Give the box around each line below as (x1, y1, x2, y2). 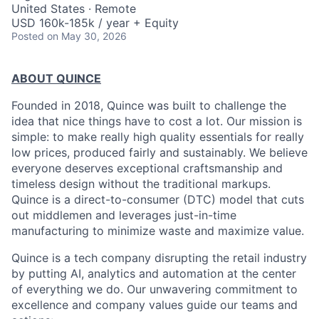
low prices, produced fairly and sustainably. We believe (11, 145, 308, 159)
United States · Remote (11, 1, 136, 16)
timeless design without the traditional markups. (11, 177, 271, 191)
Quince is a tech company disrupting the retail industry (11, 251, 307, 265)
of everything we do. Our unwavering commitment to (11, 282, 298, 296)
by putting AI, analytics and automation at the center (11, 266, 296, 281)
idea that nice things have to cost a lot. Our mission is (11, 114, 302, 128)
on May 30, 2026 (47, 30, 127, 42)
